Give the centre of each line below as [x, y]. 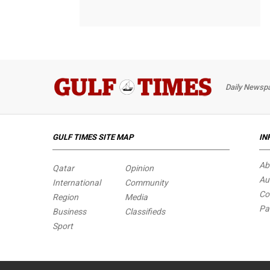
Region [65, 197]
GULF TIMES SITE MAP [93, 137]
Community [146, 183]
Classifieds [145, 212]
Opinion [139, 168]
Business [69, 212]
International [77, 183]
